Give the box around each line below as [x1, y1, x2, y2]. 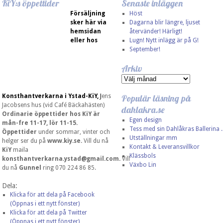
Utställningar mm [129, 134, 177, 141]
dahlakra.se [121, 104, 165, 115]
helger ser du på [2, 137, 47, 144]
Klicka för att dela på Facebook [9, 191, 95, 198]
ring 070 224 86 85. [41, 164, 96, 171]
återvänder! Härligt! [129, 28, 182, 35]
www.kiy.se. [47, 137, 84, 144]
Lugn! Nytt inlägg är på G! [129, 37, 199, 44]
